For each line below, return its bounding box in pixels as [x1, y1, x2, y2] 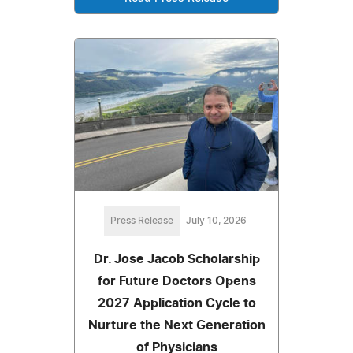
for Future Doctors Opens [97, 274, 256, 288]
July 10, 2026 [185, 215, 247, 225]
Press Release [110, 215, 173, 225]
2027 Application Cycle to [97, 296, 256, 310]
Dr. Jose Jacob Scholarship [93, 252, 260, 266]
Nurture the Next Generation [87, 318, 266, 332]
